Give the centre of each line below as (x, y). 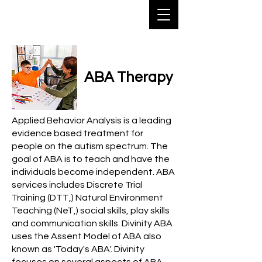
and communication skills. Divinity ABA (92, 223)
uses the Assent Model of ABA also (87, 236)
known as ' (34, 249)
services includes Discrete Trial (77, 185)
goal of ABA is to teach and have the (91, 159)
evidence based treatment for (77, 133)
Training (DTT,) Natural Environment (87, 198)
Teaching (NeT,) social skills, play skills (91, 211)
